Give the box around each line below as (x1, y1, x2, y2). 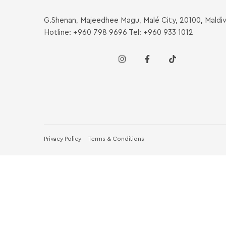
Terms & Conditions (88, 135, 144, 142)
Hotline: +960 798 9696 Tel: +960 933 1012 (44, 28, 193, 36)
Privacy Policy (44, 135, 81, 142)
